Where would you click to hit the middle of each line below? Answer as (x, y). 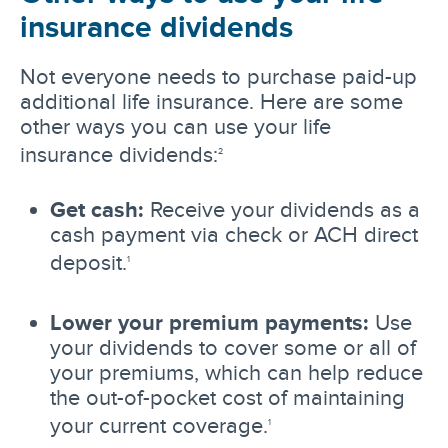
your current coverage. (159, 424)
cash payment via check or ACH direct (234, 234)
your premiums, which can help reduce (236, 371)
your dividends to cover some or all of (233, 346)
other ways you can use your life (175, 125)
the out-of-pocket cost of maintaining (227, 396)
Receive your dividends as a (282, 209)
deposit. (88, 262)
